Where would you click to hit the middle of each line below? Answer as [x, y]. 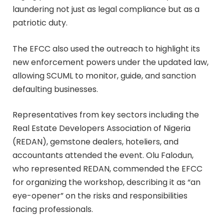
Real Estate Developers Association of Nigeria [101, 128]
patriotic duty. [40, 22]
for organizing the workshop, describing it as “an [106, 182]
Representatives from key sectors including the [106, 115]
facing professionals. [53, 209]
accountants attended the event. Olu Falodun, [103, 155]
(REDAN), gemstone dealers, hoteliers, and [95, 142]
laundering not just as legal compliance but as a [106, 9]
